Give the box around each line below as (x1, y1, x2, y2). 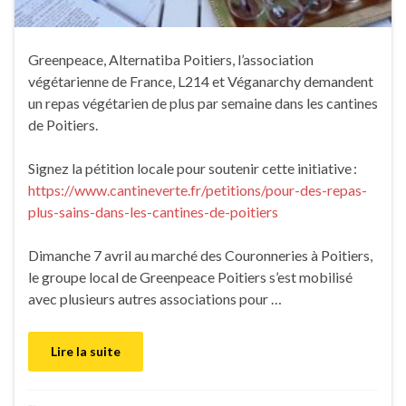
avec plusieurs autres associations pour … (28, 289, 282, 307)
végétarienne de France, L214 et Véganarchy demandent (28, 72, 373, 90)
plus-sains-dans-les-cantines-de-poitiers (28, 202, 278, 220)
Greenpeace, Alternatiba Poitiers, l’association (28, 50, 314, 68)
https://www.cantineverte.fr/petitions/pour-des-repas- (28, 180, 367, 198)
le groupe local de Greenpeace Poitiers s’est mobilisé (28, 267, 353, 285)
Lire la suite (51, 343, 121, 359)
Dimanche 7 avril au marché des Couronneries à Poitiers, (28, 246, 372, 264)
